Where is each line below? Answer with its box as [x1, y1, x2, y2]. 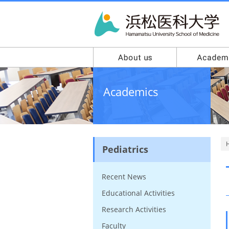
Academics [103, 84, 158, 99]
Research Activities [102, 204, 166, 214]
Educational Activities [102, 188, 175, 198]
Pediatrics [102, 143, 148, 155]
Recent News [102, 172, 146, 181]
